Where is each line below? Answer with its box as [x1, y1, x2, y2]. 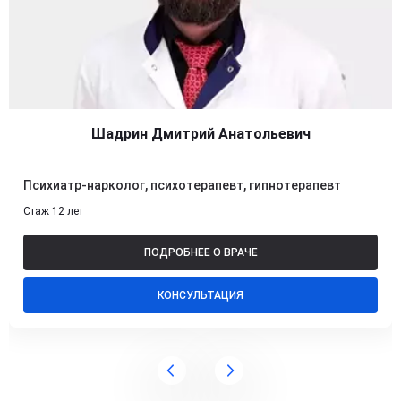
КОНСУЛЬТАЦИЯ [158, 289, 243, 303]
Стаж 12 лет [23, 205, 83, 218]
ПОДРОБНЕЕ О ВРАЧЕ [143, 246, 258, 260]
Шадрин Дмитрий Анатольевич [90, 125, 311, 143]
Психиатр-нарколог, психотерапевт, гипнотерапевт [23, 178, 341, 193]
